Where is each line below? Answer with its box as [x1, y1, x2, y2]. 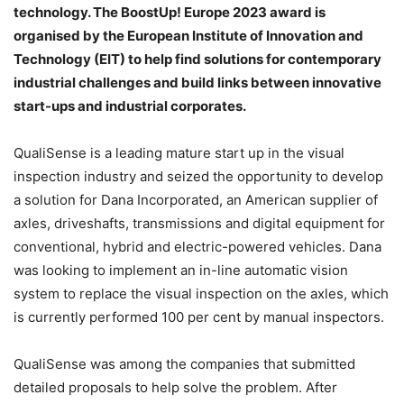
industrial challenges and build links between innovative [14, 73, 381, 91]
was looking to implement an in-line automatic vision [14, 261, 348, 279]
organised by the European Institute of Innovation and [14, 26, 363, 44]
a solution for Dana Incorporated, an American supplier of [14, 190, 378, 208]
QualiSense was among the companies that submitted [14, 354, 355, 372]
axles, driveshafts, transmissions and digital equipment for [14, 214, 385, 232]
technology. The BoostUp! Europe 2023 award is [14, 3, 326, 21]
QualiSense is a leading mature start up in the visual [14, 143, 344, 161]
